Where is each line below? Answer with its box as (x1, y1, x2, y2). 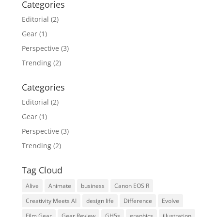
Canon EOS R (114, 182, 149, 190)
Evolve (161, 197, 179, 205)
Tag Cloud (21, 164, 62, 176)
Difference (123, 197, 152, 205)
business (80, 182, 105, 190)
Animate (48, 182, 71, 190)
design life (86, 197, 114, 205)
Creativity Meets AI (25, 197, 77, 205)
